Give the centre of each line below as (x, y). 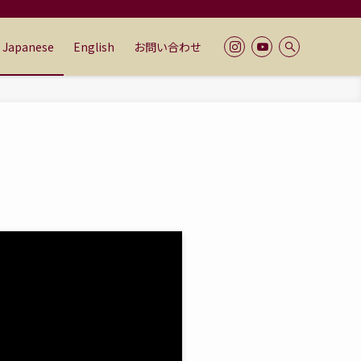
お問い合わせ (168, 47)
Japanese (28, 47)
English (94, 47)
